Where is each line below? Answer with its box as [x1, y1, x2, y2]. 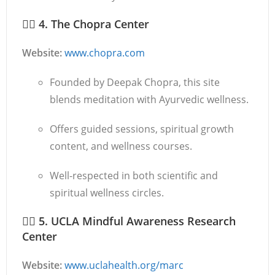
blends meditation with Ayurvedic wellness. [50, 93, 249, 106]
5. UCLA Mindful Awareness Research [39, 214, 236, 228]
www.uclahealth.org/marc [64, 258, 184, 272]
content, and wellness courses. [50, 139, 192, 153]
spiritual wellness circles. [50, 186, 164, 199]
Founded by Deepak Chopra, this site [50, 76, 220, 89]
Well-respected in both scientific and [50, 169, 218, 182]
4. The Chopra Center [39, 17, 149, 31]
